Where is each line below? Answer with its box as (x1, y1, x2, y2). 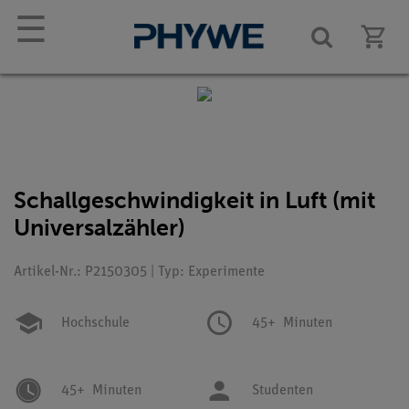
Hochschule (61, 316, 130, 330)
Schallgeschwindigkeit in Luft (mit (14, 186, 375, 215)
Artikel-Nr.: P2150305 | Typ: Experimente (14, 265, 265, 279)
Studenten (252, 383, 313, 398)
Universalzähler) (14, 214, 185, 242)
